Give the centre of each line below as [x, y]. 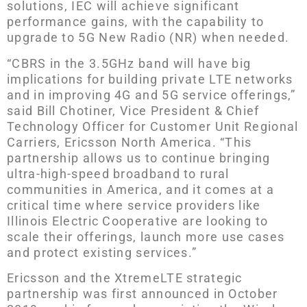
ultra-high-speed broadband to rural [118, 173]
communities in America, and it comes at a [141, 189]
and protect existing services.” [102, 252]
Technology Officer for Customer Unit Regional [153, 126]
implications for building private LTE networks [150, 79]
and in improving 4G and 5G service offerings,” [151, 95]
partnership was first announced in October [143, 293]
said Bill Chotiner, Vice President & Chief [133, 110]
